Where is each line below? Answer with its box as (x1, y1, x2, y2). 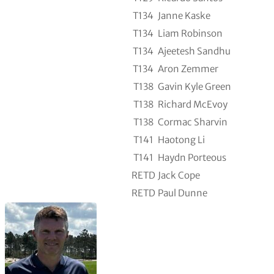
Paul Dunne (157, 187, 207, 199)
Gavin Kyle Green (157, 80, 231, 92)
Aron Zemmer (157, 62, 218, 75)
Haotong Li (157, 133, 205, 146)
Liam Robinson (157, 27, 223, 39)
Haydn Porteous (157, 151, 226, 163)
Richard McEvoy (157, 98, 228, 110)
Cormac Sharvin (157, 116, 228, 128)
